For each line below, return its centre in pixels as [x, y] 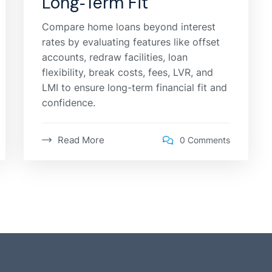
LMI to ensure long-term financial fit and [134, 87]
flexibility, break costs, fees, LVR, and [127, 72]
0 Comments [205, 140]
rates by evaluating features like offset [131, 42]
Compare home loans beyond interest [129, 26]
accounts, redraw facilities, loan [115, 57]
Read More [81, 140]
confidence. [69, 102]
